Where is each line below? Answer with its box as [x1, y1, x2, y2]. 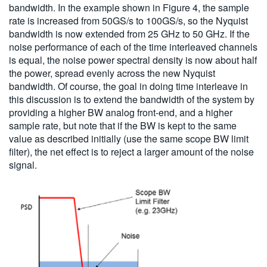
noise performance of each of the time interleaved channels [9, 40, 257, 54]
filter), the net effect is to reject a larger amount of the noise [9, 145, 254, 159]
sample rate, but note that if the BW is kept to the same [9, 119, 237, 133]
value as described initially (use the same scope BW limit [9, 132, 249, 146]
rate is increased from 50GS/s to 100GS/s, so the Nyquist [9, 14, 248, 28]
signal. [9, 158, 37, 172]
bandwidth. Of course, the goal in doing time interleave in [9, 79, 248, 94]
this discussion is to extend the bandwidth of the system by [9, 92, 254, 107]
